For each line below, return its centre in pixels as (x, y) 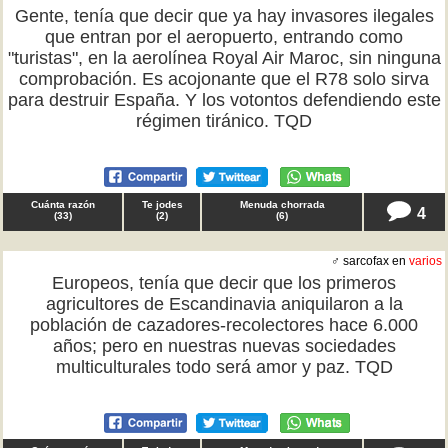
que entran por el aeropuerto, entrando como (224, 37)
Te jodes (162, 204)
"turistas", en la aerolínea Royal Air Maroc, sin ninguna (224, 58)
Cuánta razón (62, 204)
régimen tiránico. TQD (224, 121)
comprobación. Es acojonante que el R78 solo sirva (224, 79)
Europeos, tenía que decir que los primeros (224, 283)
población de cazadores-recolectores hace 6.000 (224, 325)
